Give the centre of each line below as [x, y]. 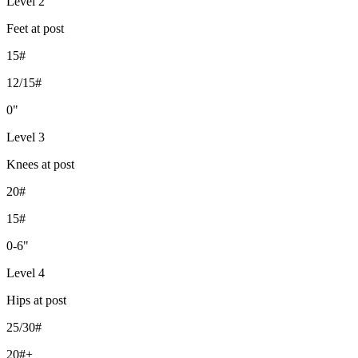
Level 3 [26, 137]
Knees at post [40, 164]
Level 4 [26, 272]
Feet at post [35, 28]
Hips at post [36, 300]
